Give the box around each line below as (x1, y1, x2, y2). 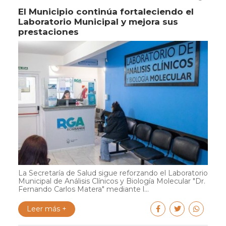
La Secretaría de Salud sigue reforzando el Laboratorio (18, 168, 208, 178)
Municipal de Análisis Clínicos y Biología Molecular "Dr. (18, 176, 205, 186)
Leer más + (27, 204, 67, 213)
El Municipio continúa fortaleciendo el (18, 6, 194, 17)
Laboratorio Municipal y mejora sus (18, 16, 178, 27)
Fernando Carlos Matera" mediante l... (18, 184, 149, 194)
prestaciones (18, 26, 79, 37)
